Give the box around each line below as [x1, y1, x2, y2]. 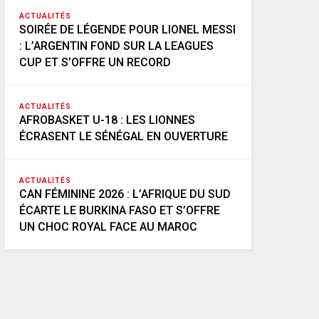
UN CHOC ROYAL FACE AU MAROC [19, 220, 197, 234]
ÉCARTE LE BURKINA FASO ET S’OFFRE [19, 204, 220, 217]
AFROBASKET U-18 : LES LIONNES [19, 113, 195, 127]
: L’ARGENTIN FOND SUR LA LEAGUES [19, 39, 214, 53]
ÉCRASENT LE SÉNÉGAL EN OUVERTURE [19, 130, 228, 143]
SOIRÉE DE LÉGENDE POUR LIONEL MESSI [19, 23, 236, 36]
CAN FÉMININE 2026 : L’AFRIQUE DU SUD [19, 187, 231, 201]
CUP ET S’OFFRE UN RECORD [19, 56, 171, 69]
